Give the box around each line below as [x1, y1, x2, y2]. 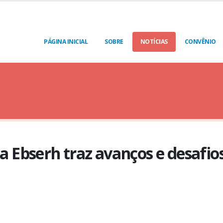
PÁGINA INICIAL [44, 37, 88, 46]
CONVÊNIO [184, 37, 216, 46]
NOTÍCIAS [140, 37, 168, 46]
